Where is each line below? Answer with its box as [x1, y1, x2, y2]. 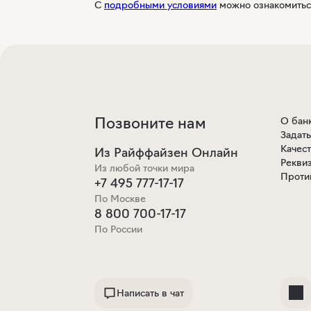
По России [94, 223, 142, 235]
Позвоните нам [94, 114, 206, 133]
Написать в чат [117, 287, 184, 299]
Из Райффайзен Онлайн [94, 145, 238, 160]
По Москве [94, 192, 146, 205]
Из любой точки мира [94, 162, 194, 174]
